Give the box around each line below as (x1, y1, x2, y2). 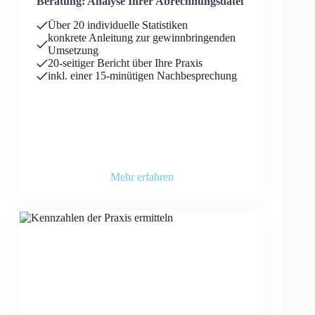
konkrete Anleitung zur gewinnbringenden (48, 32, 236, 44)
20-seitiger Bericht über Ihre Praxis (48, 57, 202, 69)
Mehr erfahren (110, 171, 174, 183)
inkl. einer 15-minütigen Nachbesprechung (48, 70, 237, 82)
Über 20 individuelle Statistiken (48, 19, 188, 31)
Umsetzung (48, 44, 98, 56)
